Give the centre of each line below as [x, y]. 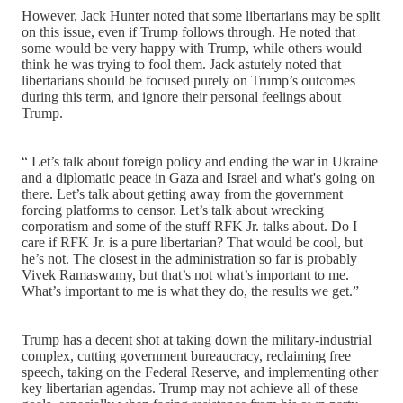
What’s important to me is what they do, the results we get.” [190, 291]
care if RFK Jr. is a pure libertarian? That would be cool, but [192, 243]
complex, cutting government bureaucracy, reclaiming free [186, 356]
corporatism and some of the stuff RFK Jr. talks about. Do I [189, 227]
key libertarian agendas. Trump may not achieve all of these [190, 389]
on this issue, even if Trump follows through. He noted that [188, 32]
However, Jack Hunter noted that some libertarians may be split [201, 16]
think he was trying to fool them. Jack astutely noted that [181, 65]
